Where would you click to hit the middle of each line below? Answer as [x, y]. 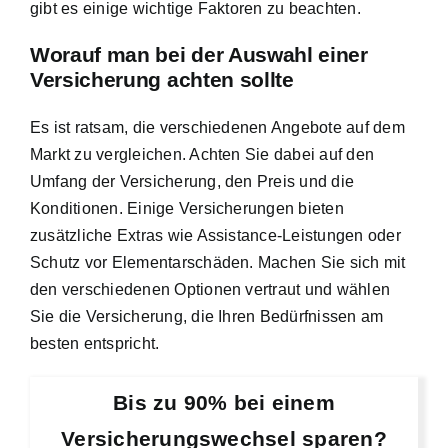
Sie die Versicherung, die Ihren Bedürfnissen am [207, 317]
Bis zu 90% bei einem [224, 403]
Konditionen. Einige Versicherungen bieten [187, 209]
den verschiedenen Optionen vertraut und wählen [210, 290]
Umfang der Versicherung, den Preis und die [192, 182]
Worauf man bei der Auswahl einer [199, 55]
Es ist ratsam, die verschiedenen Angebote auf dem [217, 128]
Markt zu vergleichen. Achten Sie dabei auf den [202, 155]
